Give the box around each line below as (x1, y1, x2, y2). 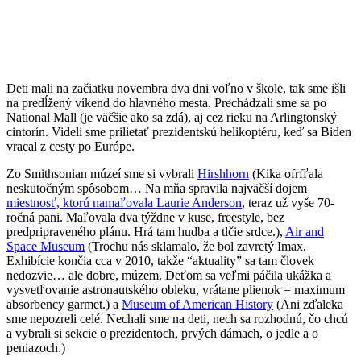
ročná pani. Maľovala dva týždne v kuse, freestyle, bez (6, 210, 284, 225)
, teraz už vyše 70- (242, 196, 334, 210)
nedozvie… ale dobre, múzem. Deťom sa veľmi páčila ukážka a (6, 268, 331, 283)
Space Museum (6, 239, 85, 254)
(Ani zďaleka (273, 297, 343, 312)
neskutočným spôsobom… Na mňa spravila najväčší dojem (6, 181, 307, 196)
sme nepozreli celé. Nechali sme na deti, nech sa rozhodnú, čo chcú (6, 312, 348, 326)
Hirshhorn (197, 167, 249, 181)
